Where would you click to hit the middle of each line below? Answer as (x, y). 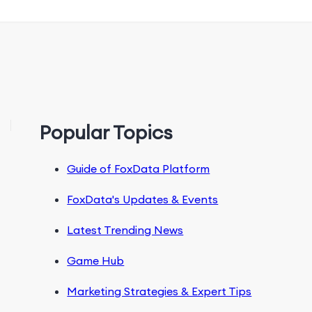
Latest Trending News (125, 230)
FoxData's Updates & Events (143, 199)
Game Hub (96, 260)
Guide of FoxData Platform (139, 169)
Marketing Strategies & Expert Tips (159, 291)
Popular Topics (106, 132)
